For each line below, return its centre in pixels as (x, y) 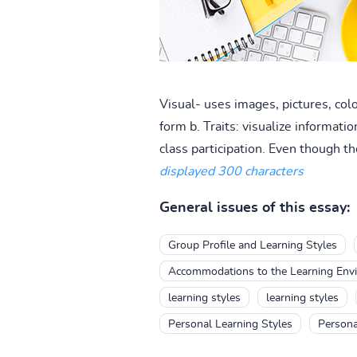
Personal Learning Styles (230, 324)
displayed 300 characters (231, 171)
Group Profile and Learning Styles (252, 245)
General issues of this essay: (254, 208)
